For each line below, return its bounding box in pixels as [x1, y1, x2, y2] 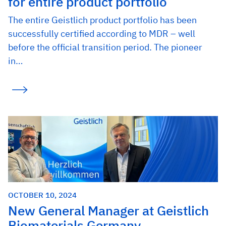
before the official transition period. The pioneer [8, 41, 202, 53]
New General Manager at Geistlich [8, 202, 209, 219]
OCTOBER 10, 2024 [8, 189, 77, 200]
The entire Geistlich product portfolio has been [8, 14, 197, 26]
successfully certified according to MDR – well [8, 27, 195, 39]
